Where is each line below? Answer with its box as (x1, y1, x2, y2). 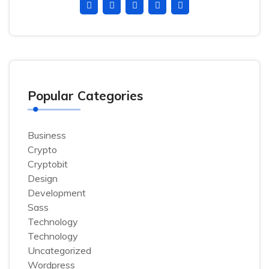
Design (28, 172, 58, 184)
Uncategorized (28, 244, 91, 256)
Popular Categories (28, 88, 143, 103)
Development (28, 187, 86, 199)
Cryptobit (28, 158, 68, 170)
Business (28, 129, 66, 141)
